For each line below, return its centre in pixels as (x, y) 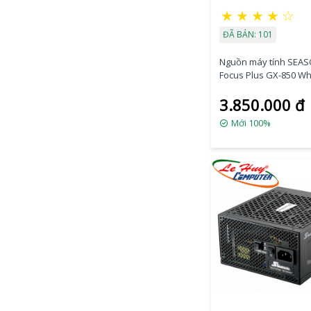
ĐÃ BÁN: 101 (248, 34)
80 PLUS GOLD (249, 88)
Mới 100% (250, 123)
